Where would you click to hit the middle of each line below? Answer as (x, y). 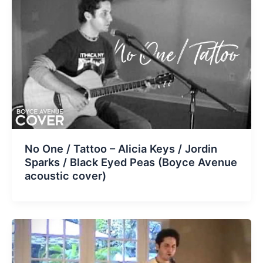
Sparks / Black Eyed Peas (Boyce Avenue (131, 162)
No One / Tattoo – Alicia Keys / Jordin (121, 148)
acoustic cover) (65, 175)
